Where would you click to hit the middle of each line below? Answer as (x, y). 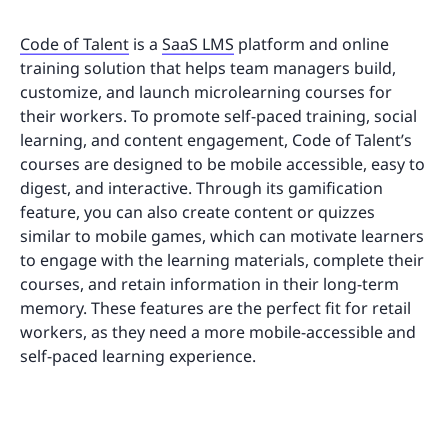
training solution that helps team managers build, (208, 67)
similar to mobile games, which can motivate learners (222, 235)
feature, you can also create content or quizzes (197, 211)
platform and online (311, 43)
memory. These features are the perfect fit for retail (215, 307)
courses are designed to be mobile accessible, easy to (222, 163)
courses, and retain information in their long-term (209, 283)
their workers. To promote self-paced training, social (218, 115)
